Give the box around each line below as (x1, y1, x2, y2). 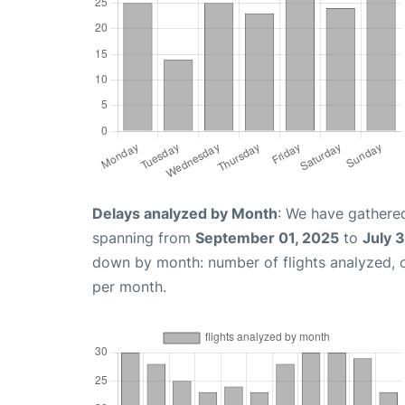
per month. (92, 277, 166, 296)
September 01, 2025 (195, 228, 339, 247)
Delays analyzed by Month (92, 203, 278, 222)
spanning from (92, 228, 195, 247)
